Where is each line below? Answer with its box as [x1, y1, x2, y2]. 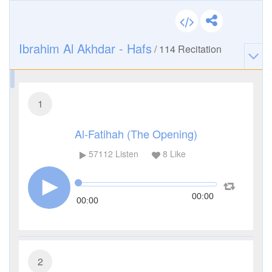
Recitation [175, 42, 222, 56]
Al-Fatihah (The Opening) [75, 126, 197, 141]
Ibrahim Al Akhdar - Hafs [19, 39, 152, 57]
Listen [112, 148, 138, 160]
